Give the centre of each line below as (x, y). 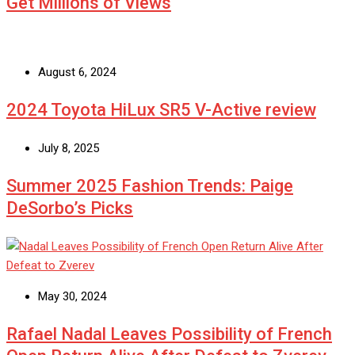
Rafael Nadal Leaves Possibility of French (169, 334)
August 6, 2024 (77, 72)
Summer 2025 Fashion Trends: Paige (150, 185)
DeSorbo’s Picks (70, 208)
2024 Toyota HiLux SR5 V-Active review (161, 109)
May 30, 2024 (72, 296)
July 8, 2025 (69, 148)
